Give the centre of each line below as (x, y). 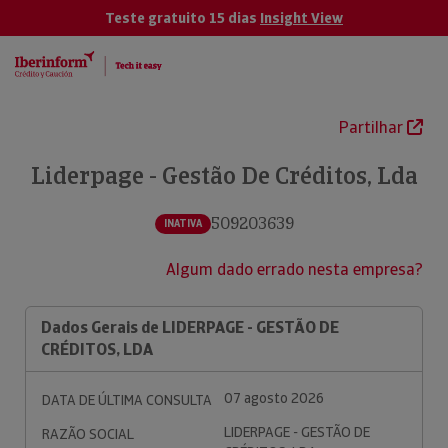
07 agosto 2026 (274, 398)
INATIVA (182, 223)
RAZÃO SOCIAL (88, 434)
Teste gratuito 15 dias (182, 18)
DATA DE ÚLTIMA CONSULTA (127, 400)
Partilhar (373, 127)
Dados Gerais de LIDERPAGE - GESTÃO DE (190, 327)
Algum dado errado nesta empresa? (294, 269)
